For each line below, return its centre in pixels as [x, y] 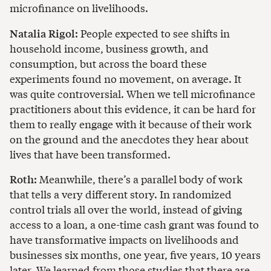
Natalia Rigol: [44, 33]
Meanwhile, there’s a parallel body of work [140, 179]
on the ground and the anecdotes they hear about [129, 139]
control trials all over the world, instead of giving [126, 209]
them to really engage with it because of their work [131, 123]
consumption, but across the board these [108, 63]
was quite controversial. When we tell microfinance [132, 93]
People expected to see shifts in [154, 33]
